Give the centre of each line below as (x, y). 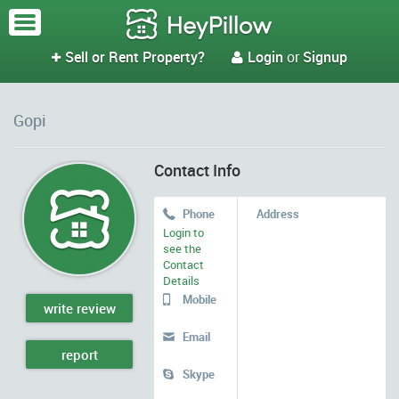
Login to (183, 232)
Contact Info (197, 170)
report (79, 354)
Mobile (199, 299)
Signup (325, 57)
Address (278, 214)
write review (79, 308)
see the (182, 248)
